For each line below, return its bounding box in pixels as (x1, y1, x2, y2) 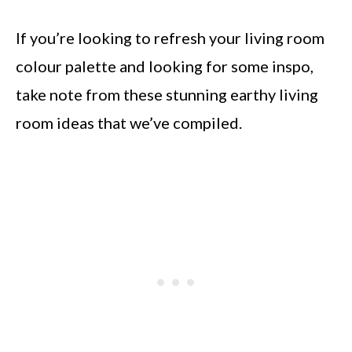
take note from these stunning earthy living (16, 85, 318, 104)
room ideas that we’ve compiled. (16, 113, 242, 132)
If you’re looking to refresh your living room (16, 28, 324, 47)
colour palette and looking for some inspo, (16, 57, 313, 75)
